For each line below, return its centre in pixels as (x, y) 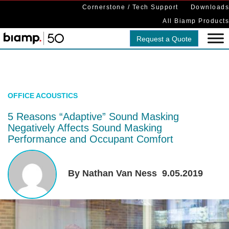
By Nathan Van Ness (114, 173)
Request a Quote (164, 39)
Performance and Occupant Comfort (90, 139)
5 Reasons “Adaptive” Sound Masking (93, 117)
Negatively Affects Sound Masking (85, 128)
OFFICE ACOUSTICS (43, 96)
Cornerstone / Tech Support (130, 7)
